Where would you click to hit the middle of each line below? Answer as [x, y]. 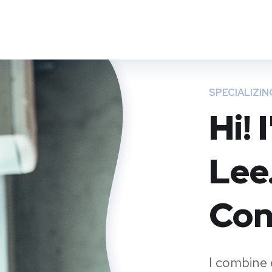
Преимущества [39, 48]
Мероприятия [215, 48]
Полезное [124, 48]
